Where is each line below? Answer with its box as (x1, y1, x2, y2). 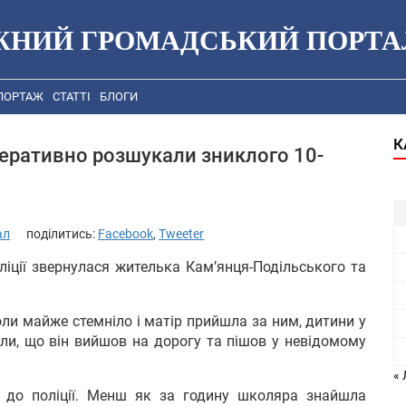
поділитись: (26, 226, 98, 241)
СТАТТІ (53, 90, 91, 104)
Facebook (98, 226, 153, 241)
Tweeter (159, 226, 204, 241)
